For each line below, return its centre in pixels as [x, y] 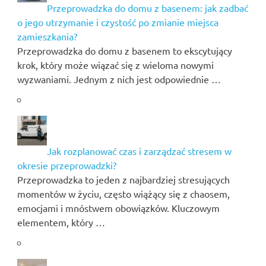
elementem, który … [61, 222]
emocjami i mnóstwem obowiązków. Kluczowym [118, 208]
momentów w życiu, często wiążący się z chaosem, [123, 194]
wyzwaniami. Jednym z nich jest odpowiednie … [119, 79]
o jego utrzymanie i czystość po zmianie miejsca [118, 22]
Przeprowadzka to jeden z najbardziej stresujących [123, 180]
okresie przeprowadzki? [66, 165]
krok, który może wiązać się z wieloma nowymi [115, 65]
